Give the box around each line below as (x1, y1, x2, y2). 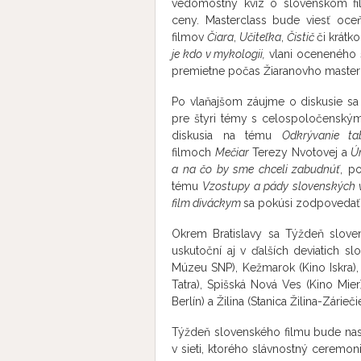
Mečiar (214, 146, 249, 159)
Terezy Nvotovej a (248, 146, 351, 159)
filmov (172, 31, 208, 44)
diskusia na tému (172, 129, 282, 142)
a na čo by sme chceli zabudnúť (172, 163, 341, 176)
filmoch (172, 146, 215, 159)
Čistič (287, 31, 317, 44)
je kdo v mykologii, (172, 48, 266, 60)
